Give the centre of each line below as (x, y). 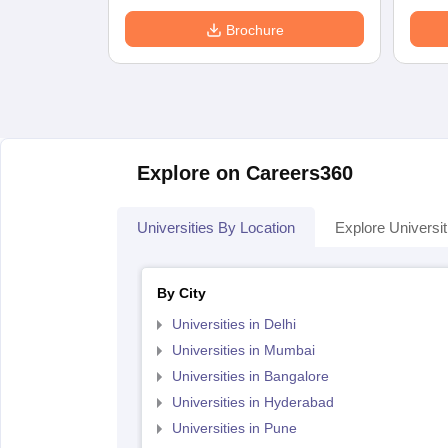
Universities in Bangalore (250, 376)
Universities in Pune (234, 428)
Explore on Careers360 (245, 173)
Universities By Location (216, 227)
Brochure (254, 30)
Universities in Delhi (233, 324)
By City (181, 293)
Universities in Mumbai (243, 350)
